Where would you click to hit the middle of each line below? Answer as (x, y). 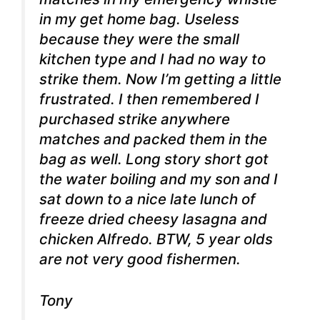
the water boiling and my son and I (159, 179)
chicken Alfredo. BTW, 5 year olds (156, 239)
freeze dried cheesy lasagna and (153, 219)
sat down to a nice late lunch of (147, 199)
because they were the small (139, 39)
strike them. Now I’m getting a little (160, 79)
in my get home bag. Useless (139, 19)
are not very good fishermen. (140, 259)
